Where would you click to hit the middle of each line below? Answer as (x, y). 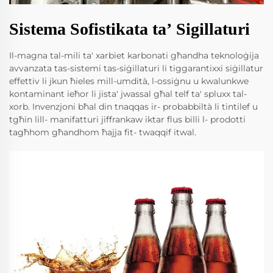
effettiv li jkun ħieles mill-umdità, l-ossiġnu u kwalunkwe (129, 81)
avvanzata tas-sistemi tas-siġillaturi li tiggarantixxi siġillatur (136, 69)
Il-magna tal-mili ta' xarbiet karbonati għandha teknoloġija (134, 56)
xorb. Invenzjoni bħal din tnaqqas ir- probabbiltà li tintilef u (133, 107)
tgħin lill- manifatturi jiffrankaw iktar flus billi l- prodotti (127, 120)
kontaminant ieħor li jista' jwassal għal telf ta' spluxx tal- (128, 94)
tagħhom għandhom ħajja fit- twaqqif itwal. (103, 133)
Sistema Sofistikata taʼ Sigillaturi (129, 29)
